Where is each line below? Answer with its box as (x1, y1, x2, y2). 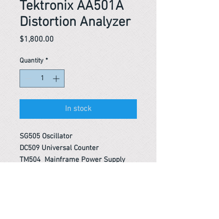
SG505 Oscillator (20, 132, 72, 141)
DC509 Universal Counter (20, 144, 99, 153)
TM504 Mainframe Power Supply (20, 155, 125, 164)
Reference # (20, 186, 62, 195)
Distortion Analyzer (20, 14, 131, 31)
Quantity (20, 57, 44, 65)
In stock (65, 104, 91, 114)
